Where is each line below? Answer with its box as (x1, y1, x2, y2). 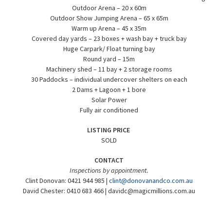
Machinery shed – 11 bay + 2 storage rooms (46, 65, 172, 73)
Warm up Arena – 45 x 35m (72, 24, 146, 33)
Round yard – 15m (83, 54, 135, 63)
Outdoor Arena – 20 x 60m (72, 3, 146, 12)
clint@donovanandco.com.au (109, 176, 193, 185)
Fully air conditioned (80, 106, 138, 114)
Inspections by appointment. (70, 166, 148, 175)
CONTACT (94, 156, 124, 164)
